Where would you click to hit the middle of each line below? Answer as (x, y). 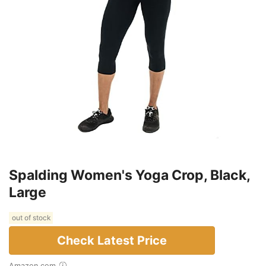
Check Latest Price (112, 240)
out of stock (31, 218)
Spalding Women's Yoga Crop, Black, (129, 175)
